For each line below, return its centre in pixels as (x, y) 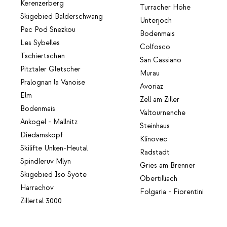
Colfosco (155, 47)
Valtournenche (163, 113)
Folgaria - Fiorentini (172, 192)
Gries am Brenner (168, 165)
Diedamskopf (42, 135)
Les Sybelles (40, 43)
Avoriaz (152, 86)
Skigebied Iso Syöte (53, 175)
